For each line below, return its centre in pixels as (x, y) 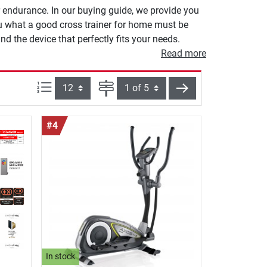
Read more (184, 53)
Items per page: (84, 86)
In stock (61, 257)
